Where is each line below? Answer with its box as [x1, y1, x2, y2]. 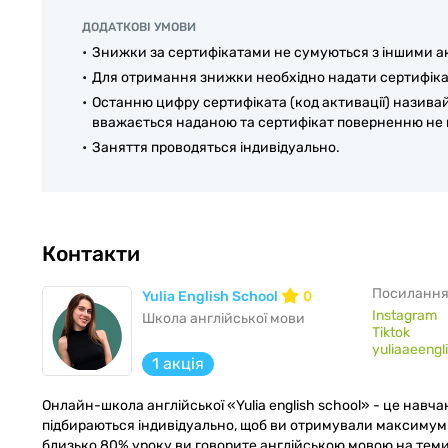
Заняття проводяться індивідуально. [92, 138, 340, 156]
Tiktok [372, 323, 410, 341]
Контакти [42, 240, 140, 266]
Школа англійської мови [142, 309, 305, 327]
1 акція [152, 353, 204, 373]
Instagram [372, 306, 437, 324]
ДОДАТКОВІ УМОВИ [82, 19, 196, 34]
